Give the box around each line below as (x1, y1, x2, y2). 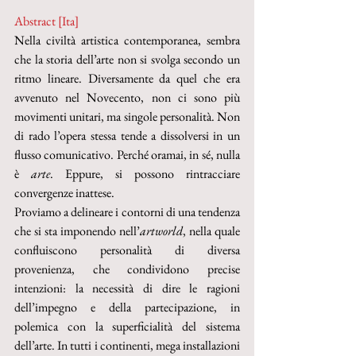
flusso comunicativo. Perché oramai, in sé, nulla (14, 146, 240, 163)
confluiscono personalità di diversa (14, 242, 240, 258)
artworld (140, 222, 183, 239)
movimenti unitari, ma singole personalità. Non (14, 108, 240, 125)
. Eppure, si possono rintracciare (50, 165, 240, 182)
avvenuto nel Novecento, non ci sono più (14, 89, 240, 106)
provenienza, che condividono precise (14, 261, 240, 277)
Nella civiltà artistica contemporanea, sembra (14, 32, 240, 48)
